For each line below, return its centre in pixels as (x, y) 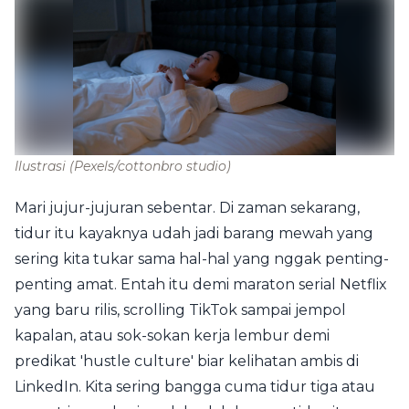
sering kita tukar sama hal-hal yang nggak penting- (202, 259)
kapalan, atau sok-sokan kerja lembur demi (172, 336)
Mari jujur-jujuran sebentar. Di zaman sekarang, (187, 208)
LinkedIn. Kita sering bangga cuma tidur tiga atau (195, 387)
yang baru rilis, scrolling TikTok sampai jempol (180, 310)
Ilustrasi (42, 166)
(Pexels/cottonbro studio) (150, 166)
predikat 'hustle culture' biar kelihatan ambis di (187, 361)
